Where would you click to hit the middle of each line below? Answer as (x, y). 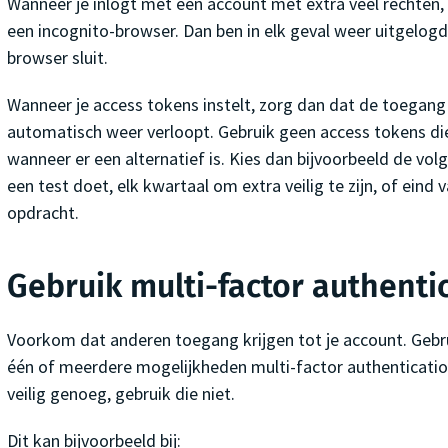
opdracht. (42, 212)
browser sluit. (57, 57)
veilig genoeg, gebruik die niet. (120, 393)
